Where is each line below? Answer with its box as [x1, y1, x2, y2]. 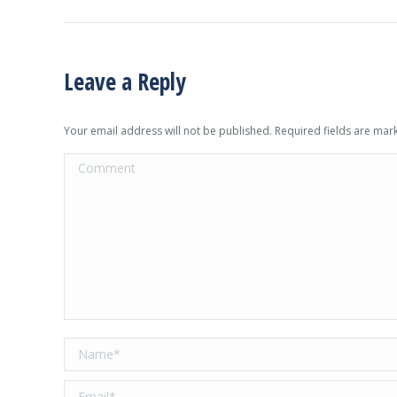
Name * [64, 339, 111, 356]
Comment [64, 154, 123, 172]
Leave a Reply [64, 66, 186, 97]
